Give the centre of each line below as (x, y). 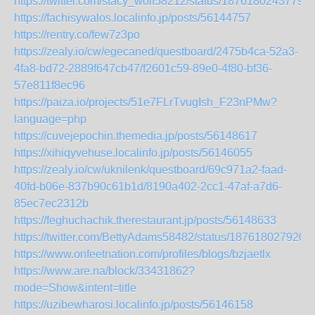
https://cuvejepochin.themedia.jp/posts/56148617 (136, 136)
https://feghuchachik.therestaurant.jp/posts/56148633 (145, 220)
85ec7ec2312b (51, 204)
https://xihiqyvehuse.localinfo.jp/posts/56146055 (133, 153)
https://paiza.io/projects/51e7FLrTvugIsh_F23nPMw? (146, 102)
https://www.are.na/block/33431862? (104, 271)
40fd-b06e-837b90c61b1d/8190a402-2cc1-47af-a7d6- (148, 187)
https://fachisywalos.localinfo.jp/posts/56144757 (133, 18)
